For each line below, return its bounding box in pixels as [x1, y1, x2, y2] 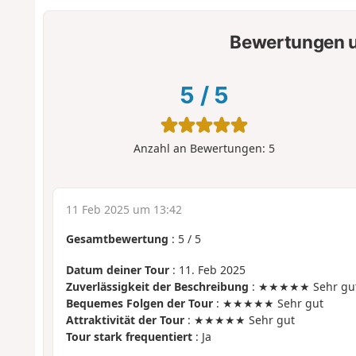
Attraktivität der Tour [65, 311, 184, 327]
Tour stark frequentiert [65, 328, 192, 344]
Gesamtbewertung [65, 231, 168, 247]
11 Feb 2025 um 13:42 [65, 202, 182, 218]
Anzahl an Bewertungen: [133, 141, 269, 157]
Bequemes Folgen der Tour [65, 295, 213, 311]
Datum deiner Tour [65, 261, 169, 277]
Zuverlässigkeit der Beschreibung [65, 278, 249, 294]
